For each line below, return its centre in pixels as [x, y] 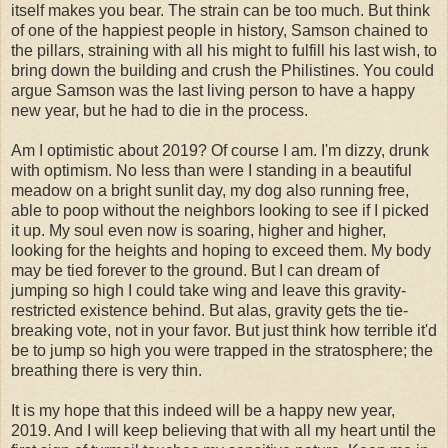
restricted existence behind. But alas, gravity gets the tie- [209, 310]
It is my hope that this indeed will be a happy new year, [203, 410]
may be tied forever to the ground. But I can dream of [195, 270]
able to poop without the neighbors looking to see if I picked [220, 210]
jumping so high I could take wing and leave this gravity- [208, 290]
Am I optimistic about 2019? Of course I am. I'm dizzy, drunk [220, 150]
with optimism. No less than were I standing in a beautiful [211, 170]
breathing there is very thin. [106, 370]
